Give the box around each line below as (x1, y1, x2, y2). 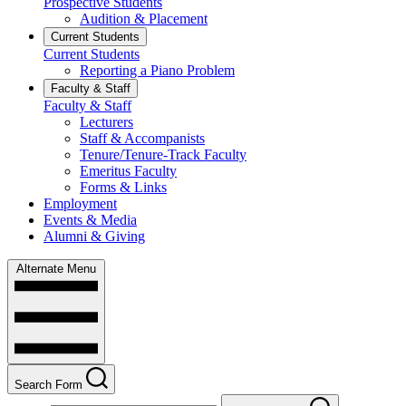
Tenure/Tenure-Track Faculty (80, 146, 246, 162)
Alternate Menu (16, 261, 96, 275)
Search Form (14, 377, 82, 391)
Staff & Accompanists (80, 130, 205, 146)
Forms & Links (80, 179, 167, 195)
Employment (43, 195, 117, 211)
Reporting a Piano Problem (80, 62, 235, 78)
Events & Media (43, 211, 137, 227)
